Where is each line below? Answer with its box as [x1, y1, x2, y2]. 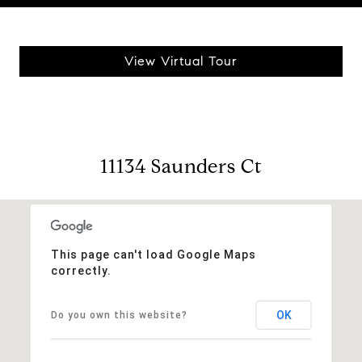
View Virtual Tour [124, 53, 238, 69]
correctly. [50, 263, 112, 277]
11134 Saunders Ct [99, 154, 263, 179]
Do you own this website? [50, 309, 187, 321]
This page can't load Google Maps [50, 247, 256, 261]
